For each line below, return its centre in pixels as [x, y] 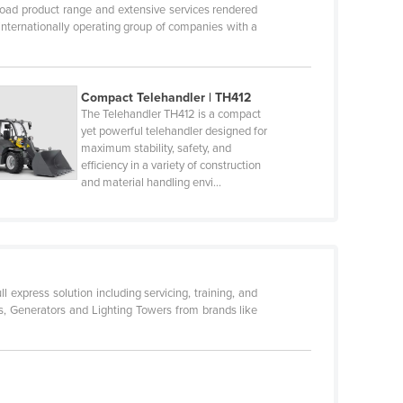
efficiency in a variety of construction [170, 165]
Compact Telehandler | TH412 [166, 97]
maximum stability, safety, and [156, 148]
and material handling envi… [151, 182]
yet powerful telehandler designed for [174, 131]
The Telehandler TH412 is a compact [170, 114]
